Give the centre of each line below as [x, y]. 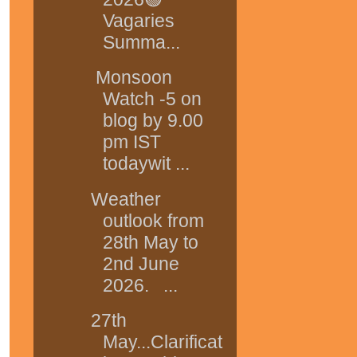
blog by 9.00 [153, 121]
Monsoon [131, 78]
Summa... [141, 43]
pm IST [131, 142]
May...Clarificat [162, 341]
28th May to [150, 242]
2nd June [141, 263]
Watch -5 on [152, 99]
